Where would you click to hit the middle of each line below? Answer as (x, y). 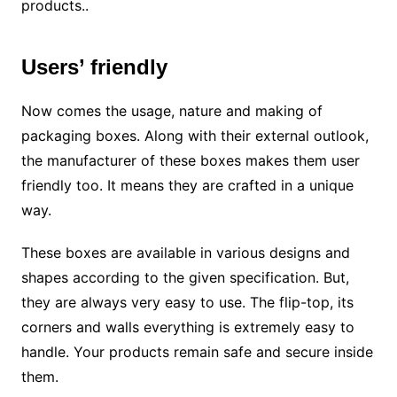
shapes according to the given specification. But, (185, 278)
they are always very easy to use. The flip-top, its (187, 303)
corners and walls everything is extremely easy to (187, 327)
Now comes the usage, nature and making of (171, 111)
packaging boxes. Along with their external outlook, (195, 136)
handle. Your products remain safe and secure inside (197, 352)
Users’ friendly (94, 67)
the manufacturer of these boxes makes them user (190, 161)
